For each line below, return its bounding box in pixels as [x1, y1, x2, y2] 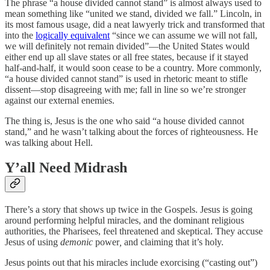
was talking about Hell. [5, 137, 93, 148]
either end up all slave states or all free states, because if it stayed [5, 51, 248, 62]
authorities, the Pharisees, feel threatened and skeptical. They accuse [5, 226, 263, 237]
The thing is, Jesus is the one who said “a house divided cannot [5, 115, 244, 126]
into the [5, 30, 36, 40]
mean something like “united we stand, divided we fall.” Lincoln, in [5, 8, 262, 19]
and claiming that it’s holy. [124, 237, 224, 248]
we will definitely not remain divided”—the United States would [5, 40, 250, 51]
